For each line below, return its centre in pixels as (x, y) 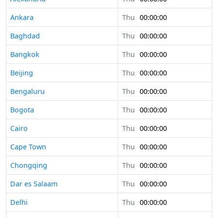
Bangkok (25, 54)
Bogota (22, 110)
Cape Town (28, 147)
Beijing (22, 73)
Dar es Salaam (34, 184)
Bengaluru (27, 91)
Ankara (22, 18)
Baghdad (25, 36)
